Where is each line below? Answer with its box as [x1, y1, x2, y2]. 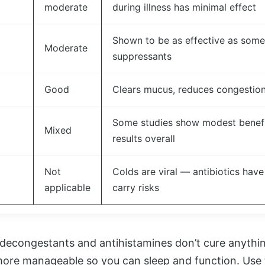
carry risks [112, 182, 159, 193]
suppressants [112, 50, 172, 62]
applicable [44, 182, 91, 193]
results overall [112, 132, 175, 144]
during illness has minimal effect [112, 1, 256, 13]
